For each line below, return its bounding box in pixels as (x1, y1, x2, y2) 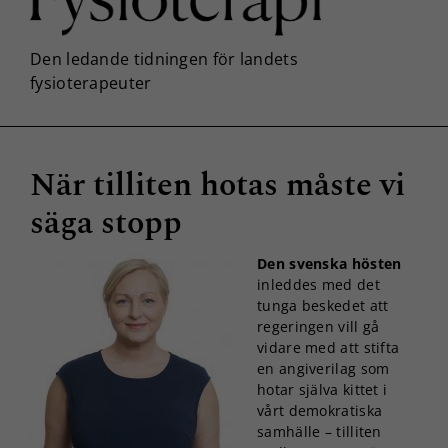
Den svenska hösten (257, 253, 402, 273)
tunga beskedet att (257, 295, 389, 315)
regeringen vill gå (257, 316, 380, 336)
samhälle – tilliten (257, 421, 382, 441)
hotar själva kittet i (257, 379, 388, 399)
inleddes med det (257, 274, 380, 294)
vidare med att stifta (257, 337, 400, 357)
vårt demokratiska (257, 400, 383, 420)
